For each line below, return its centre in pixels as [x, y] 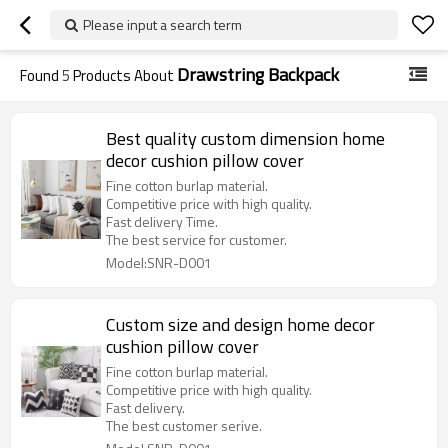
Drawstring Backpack [258, 74]
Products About [123, 75]
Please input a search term [162, 24]
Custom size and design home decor [240, 324]
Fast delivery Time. [162, 221]
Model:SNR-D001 [159, 262]
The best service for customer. [196, 239]
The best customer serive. [184, 425]
